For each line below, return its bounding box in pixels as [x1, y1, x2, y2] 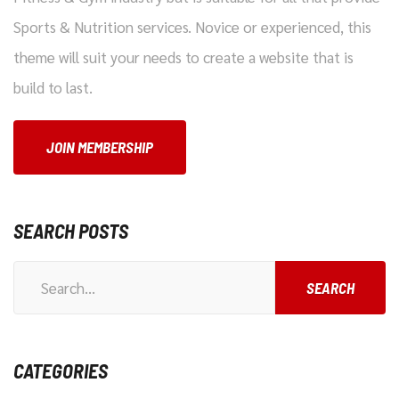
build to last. [13, 77, 93, 97]
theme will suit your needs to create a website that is [13, 47, 354, 67]
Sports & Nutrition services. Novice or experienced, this [13, 17, 371, 37]
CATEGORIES [13, 359, 108, 382]
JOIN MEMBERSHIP [46, 138, 153, 156]
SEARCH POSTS [13, 219, 128, 242]
